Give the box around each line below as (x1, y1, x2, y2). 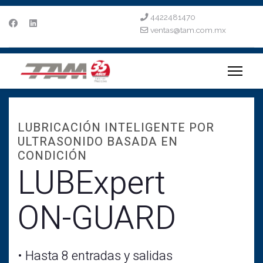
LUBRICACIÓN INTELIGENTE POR (18, 119, 214, 136)
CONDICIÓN (18, 147, 87, 164)
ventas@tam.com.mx (150, 25, 226, 35)
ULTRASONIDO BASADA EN (18, 133, 178, 150)
